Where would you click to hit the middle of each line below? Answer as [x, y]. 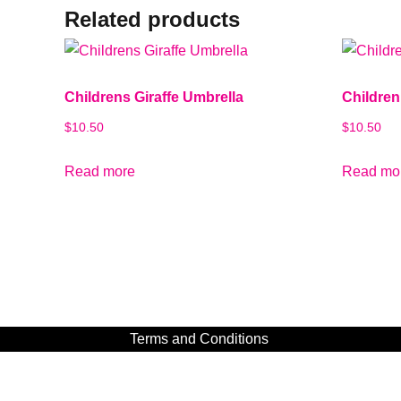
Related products [152, 19]
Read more [100, 171]
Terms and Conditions [199, 339]
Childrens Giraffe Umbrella [154, 97]
